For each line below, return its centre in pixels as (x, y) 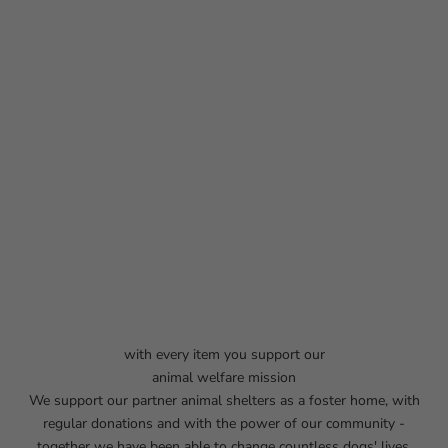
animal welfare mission (224, 377)
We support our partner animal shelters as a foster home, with (224, 400)
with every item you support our (224, 354)
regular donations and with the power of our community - (224, 423)
